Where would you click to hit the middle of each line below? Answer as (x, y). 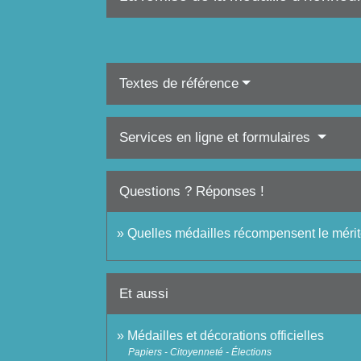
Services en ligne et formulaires (217, 138)
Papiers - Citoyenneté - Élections (200, 353)
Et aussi (144, 294)
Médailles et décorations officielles (226, 336)
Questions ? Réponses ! (192, 192)
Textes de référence (179, 84)
